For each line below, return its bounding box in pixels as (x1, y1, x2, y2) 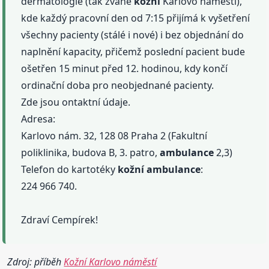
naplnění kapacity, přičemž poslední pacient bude (21, 45, 246, 59)
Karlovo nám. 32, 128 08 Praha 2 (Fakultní (21, 129, 208, 143)
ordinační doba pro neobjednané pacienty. (21, 79, 214, 92)
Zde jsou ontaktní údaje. (21, 95, 131, 109)
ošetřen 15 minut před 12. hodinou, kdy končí (21, 62, 228, 76)
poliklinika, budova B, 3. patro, (21, 146, 160, 160)
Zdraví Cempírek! (21, 213, 98, 227)
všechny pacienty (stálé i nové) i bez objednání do (21, 28, 244, 42)
